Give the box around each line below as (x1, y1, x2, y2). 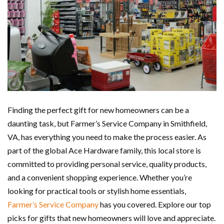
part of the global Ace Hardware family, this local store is (7, 145, 201, 155)
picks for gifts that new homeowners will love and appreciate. (7, 213, 215, 223)
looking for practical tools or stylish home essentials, (7, 186, 186, 196)
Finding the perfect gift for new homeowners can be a (7, 105, 189, 115)
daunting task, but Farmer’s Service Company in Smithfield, (7, 118, 207, 128)
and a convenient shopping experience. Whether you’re (7, 172, 192, 182)
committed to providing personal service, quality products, (7, 159, 206, 169)
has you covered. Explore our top (98, 199, 211, 209)
